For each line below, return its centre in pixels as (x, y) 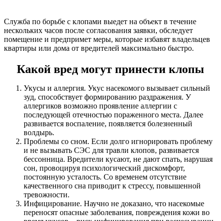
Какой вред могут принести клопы (110, 69)
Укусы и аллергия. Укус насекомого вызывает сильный (117, 88)
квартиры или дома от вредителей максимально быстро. (99, 48)
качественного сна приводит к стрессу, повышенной (112, 185)
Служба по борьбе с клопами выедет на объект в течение (100, 21)
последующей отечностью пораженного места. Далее (113, 114)
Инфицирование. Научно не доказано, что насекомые (114, 203)
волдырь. (39, 132)
